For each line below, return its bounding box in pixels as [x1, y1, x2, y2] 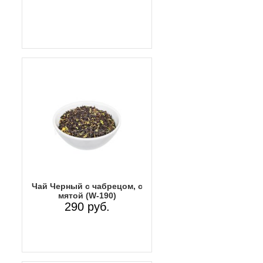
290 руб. [64, 200, 110, 213]
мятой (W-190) [58, 190, 116, 200]
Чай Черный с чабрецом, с [31, 181, 143, 191]
